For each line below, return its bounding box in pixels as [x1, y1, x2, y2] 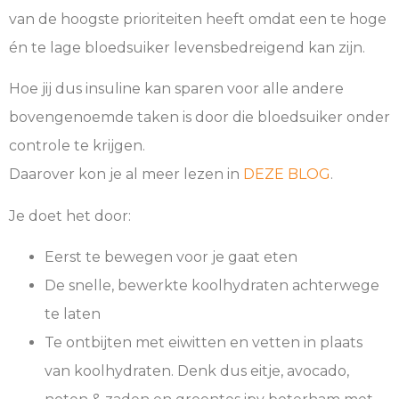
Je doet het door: [9, 207, 131, 224]
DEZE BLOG [243, 166, 330, 183]
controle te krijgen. [9, 137, 145, 155]
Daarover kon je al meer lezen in [9, 166, 243, 183]
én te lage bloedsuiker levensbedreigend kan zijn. [9, 38, 365, 56]
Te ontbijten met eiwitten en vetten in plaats [45, 333, 362, 351]
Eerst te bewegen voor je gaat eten [45, 248, 297, 265]
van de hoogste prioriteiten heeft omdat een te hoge [9, 10, 387, 28]
